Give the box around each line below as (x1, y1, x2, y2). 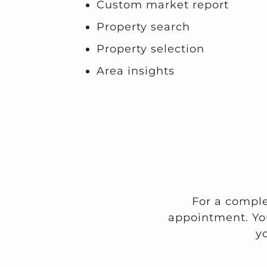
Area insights (97, 64, 175, 78)
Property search (97, 20, 190, 34)
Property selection (97, 42, 204, 56)
